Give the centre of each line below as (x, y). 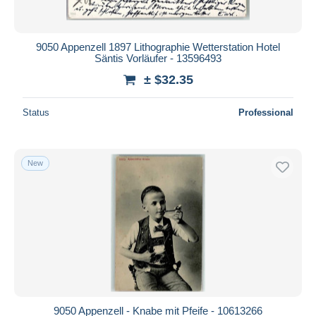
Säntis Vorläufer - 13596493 (158, 58)
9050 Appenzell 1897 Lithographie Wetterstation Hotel (158, 47)
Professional (266, 112)
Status (36, 112)
